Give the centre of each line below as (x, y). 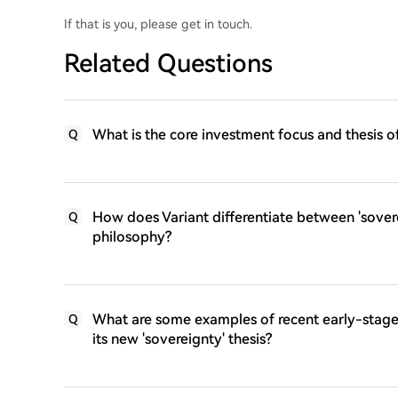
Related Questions (168, 64)
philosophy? (132, 237)
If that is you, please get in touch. (158, 24)
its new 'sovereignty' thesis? (182, 339)
